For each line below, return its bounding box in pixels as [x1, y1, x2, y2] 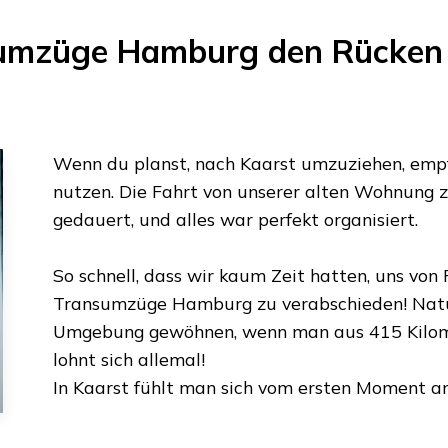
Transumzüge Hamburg [52, 291, 252, 314]
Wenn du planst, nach [52, 151, 240, 174]
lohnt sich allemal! [52, 347, 205, 370]
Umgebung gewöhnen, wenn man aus [52, 319, 369, 342]
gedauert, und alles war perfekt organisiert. [52, 207, 418, 230]
